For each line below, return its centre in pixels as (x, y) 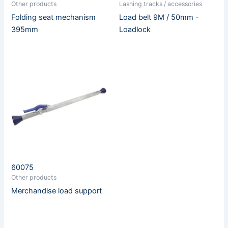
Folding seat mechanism (54, 18)
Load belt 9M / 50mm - (159, 18)
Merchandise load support (57, 191)
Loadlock (135, 30)
